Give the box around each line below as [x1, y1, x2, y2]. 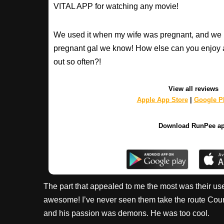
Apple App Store [136, 96, 188, 103]
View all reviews [168, 85, 218, 92]
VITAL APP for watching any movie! [53, 2, 178, 10]
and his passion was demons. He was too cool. [43, 208, 209, 217]
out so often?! [53, 57, 101, 66]
